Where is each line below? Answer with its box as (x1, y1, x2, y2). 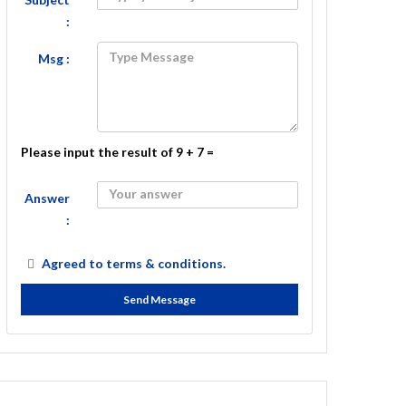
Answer (24, 190, 70, 206)
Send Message (123, 293, 196, 306)
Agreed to (42, 256, 106, 271)
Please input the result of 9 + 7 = (21, 144, 214, 159)
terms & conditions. (106, 256, 226, 271)
